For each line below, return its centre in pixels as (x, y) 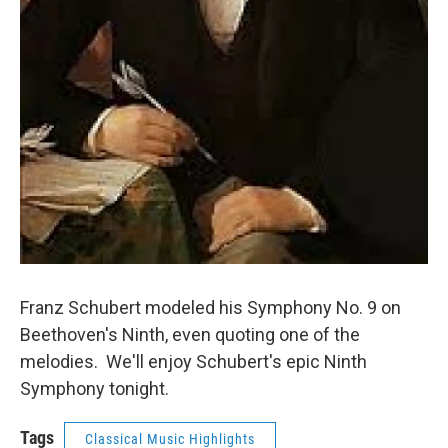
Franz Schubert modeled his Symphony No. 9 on (210, 307)
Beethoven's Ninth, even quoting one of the (190, 334)
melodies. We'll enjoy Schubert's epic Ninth (193, 361)
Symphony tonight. (98, 388)
